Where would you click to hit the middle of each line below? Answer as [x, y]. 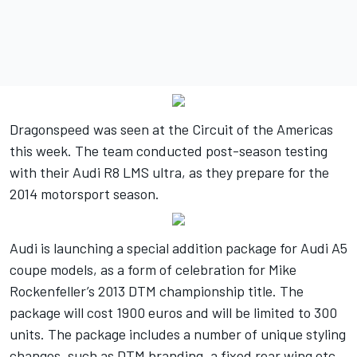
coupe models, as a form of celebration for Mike [153, 270]
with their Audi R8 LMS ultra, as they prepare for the [169, 173]
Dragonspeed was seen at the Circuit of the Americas [171, 129]
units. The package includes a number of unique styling [178, 334]
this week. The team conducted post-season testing [169, 151]
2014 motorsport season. [84, 194]
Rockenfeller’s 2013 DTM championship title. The [157, 291]
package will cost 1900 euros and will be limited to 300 [173, 313]
